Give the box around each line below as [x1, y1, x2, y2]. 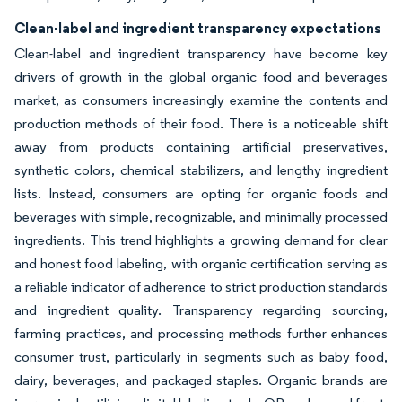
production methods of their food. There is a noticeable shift [14, 115, 388, 132]
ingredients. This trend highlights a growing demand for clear [14, 232, 388, 249]
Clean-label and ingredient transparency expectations [14, 19, 381, 37]
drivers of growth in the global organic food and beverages [14, 68, 388, 85]
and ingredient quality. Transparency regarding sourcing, [14, 301, 388, 319]
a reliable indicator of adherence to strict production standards [14, 278, 388, 295]
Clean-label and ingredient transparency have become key [14, 45, 388, 62]
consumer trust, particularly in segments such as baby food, [14, 348, 388, 365]
